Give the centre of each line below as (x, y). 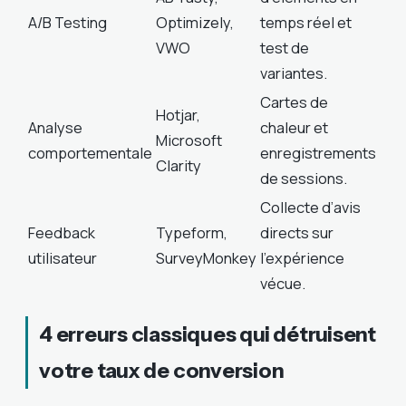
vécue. (283, 283)
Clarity (179, 165)
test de (285, 47)
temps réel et (306, 22)
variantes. (294, 72)
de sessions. (304, 178)
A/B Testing (68, 22)
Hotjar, (178, 114)
